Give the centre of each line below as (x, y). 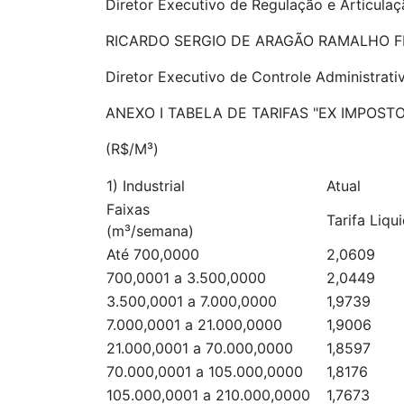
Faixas (128, 209)
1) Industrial (146, 186)
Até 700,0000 (153, 254)
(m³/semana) (150, 231)
